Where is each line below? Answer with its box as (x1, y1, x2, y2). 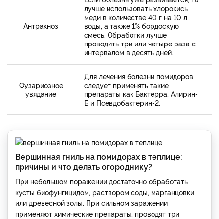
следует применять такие (84, 80, 169, 90)
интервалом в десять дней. (84, 47, 173, 57)
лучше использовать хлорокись (84, 3, 188, 13)
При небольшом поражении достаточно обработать (15, 176, 188, 186)
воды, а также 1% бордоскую (84, 21, 179, 31)
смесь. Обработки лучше (84, 30, 167, 40)
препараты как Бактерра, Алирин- (84, 89, 198, 99)
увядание (25, 89, 56, 99)
